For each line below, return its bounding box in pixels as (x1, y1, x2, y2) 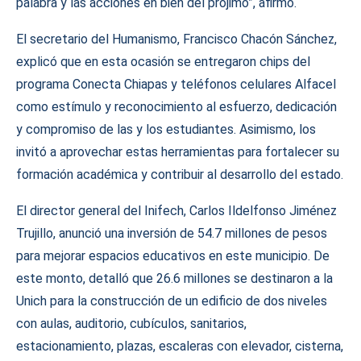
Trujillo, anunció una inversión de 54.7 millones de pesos (16, 226, 327, 241)
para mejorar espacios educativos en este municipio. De (16, 248, 330, 263)
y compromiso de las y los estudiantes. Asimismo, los (16, 122, 316, 137)
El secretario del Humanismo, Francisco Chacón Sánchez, (16, 31, 337, 47)
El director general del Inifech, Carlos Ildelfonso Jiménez (16, 203, 337, 218)
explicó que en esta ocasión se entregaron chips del (16, 54, 310, 69)
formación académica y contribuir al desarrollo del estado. (16, 167, 343, 182)
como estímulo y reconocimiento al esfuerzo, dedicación (16, 99, 337, 114)
